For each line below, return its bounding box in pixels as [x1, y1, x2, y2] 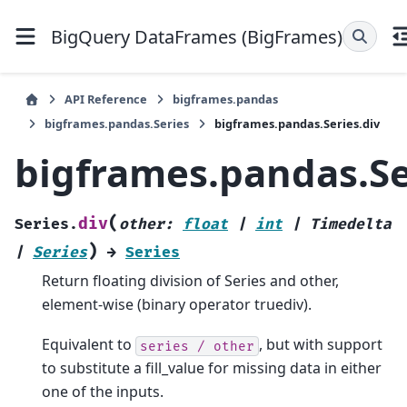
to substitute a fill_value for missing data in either [42, 358, 382, 379]
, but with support [259, 334, 382, 355]
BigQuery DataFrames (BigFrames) [51, 24, 342, 49]
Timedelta [310, 214, 392, 233]
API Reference [65, 91, 147, 107]
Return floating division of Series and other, [42, 270, 339, 291]
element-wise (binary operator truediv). [42, 293, 312, 314]
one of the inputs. [42, 382, 164, 402]
